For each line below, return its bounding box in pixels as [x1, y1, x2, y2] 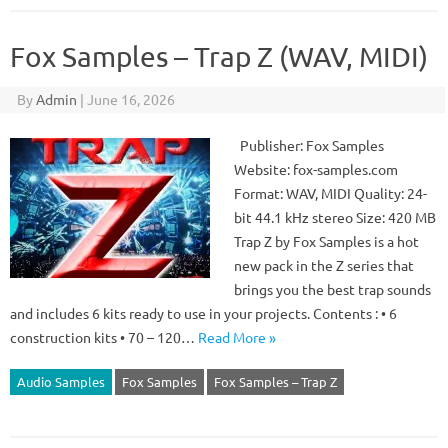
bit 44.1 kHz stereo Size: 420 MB [234, 208, 436, 226]
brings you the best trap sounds [234, 280, 431, 298]
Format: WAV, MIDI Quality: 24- [234, 184, 427, 202]
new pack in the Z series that [234, 256, 414, 274]
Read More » [198, 328, 276, 346]
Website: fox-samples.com [234, 160, 398, 178]
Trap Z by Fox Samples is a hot [234, 232, 419, 250]
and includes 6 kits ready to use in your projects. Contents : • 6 [10, 304, 397, 322]
